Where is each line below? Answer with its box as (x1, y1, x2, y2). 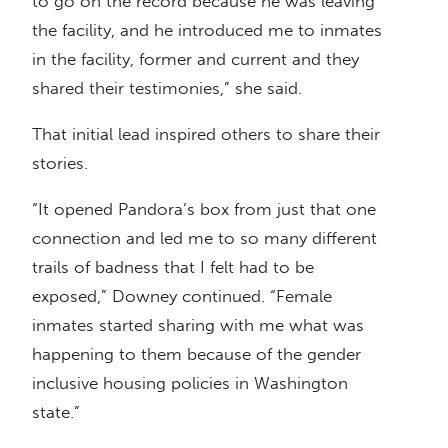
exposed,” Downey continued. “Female (32, 286, 332, 307)
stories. (32, 153, 88, 174)
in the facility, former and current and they (32, 49, 359, 70)
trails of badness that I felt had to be (32, 257, 314, 278)
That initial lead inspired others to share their (32, 124, 380, 145)
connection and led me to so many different (32, 228, 377, 249)
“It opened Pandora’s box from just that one (32, 199, 376, 220)
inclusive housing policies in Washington (32, 373, 348, 394)
